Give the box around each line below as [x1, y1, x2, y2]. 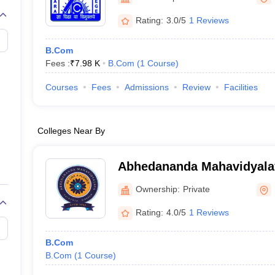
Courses [45, 82, 78, 92]
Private [182, 184, 210, 194]
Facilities [223, 82, 258, 92]
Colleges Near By [37, 126, 105, 136]
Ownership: [135, 184, 180, 194]
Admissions [124, 82, 169, 92]
